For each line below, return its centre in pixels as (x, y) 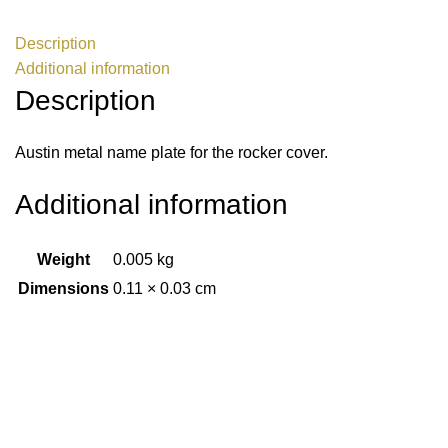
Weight (63, 259)
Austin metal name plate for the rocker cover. (171, 152)
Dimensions (63, 288)
